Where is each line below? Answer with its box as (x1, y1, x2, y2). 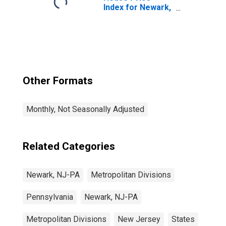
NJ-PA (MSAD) (103, 12, 158, 22)
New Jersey (118, 214, 160, 224)
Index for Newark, (103, 3, 171, 12)
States (172, 214, 195, 224)
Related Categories (23, 140, 115, 152)
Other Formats (23, 75, 93, 87)
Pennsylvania (26, 192, 73, 202)
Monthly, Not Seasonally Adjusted (26, 104, 144, 114)
